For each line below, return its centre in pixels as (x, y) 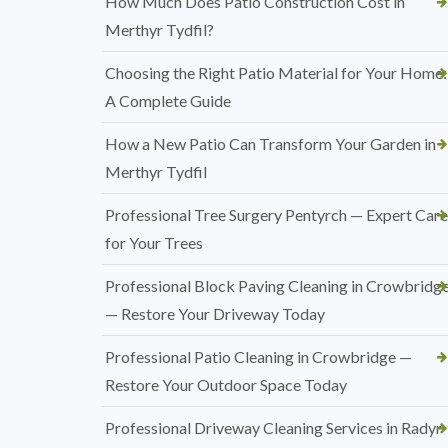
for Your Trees (154, 242)
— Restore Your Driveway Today (215, 313)
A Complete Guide (168, 100)
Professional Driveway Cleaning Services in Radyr (273, 427)
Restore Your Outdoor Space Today (226, 384)
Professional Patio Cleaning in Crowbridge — (258, 356)
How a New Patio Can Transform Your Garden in (270, 143)
